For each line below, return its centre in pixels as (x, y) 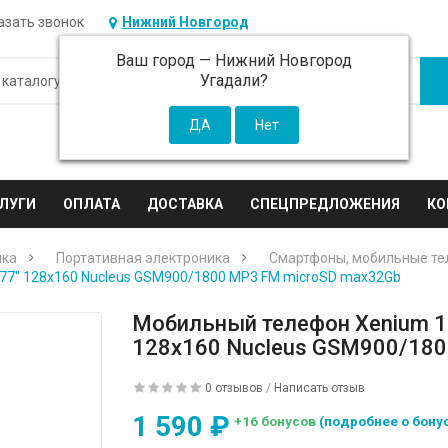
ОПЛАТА (92, 204)
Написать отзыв (320, 388)
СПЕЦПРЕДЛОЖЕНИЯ (325, 204)
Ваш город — (166, 60)
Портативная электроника (143, 258)
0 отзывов (234, 388)
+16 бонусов (277, 420)
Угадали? (234, 80)
